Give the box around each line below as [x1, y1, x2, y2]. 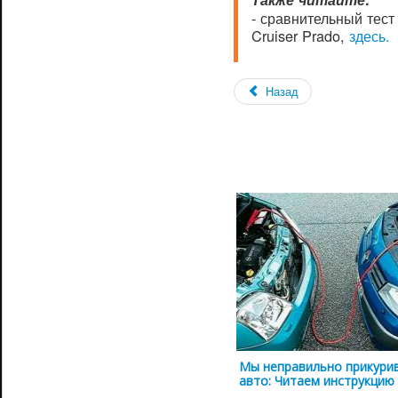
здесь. [349, 24, 390, 46]
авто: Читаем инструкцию [239, 371, 394, 389]
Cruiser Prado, [251, 24, 349, 46]
